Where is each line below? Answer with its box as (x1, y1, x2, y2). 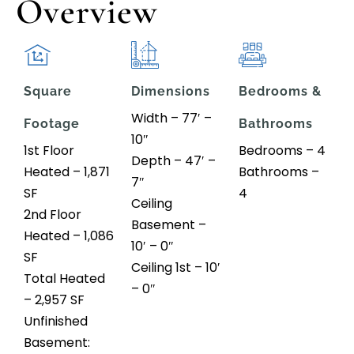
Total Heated (24, 269, 105, 288)
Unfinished (24, 311, 88, 330)
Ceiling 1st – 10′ (131, 258, 220, 277)
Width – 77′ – (131, 108, 212, 127)
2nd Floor (24, 205, 81, 224)
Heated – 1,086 (24, 226, 114, 245)
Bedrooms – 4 (239, 141, 326, 160)
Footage (24, 115, 80, 131)
